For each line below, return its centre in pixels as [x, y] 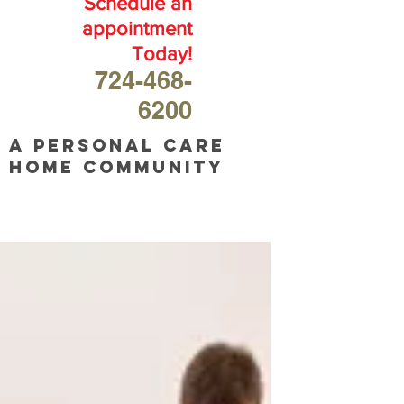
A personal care [117, 145]
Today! [162, 54]
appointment [137, 28]
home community [117, 167]
